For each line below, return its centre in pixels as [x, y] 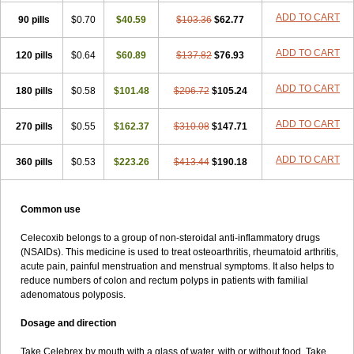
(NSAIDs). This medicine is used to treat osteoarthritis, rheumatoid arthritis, [179, 252]
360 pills [34, 162]
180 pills [34, 91]
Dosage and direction [68, 323]
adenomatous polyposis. [73, 295]
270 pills [34, 126]
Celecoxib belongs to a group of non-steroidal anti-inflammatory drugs [170, 238]
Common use [51, 209]
